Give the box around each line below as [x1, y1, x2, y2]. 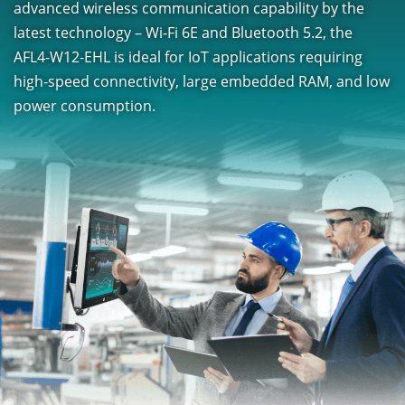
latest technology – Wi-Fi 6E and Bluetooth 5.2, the [14, 22, 353, 42]
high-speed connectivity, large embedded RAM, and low [14, 71, 390, 91]
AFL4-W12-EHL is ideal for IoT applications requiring [14, 46, 363, 67]
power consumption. [14, 95, 155, 116]
